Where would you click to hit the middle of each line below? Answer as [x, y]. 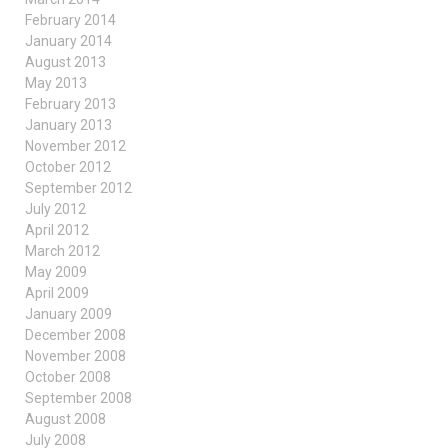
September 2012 [78, 188]
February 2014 [70, 20]
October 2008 [68, 377]
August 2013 [65, 62]
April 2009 [57, 293]
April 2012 [57, 230]
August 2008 [65, 419]
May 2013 [56, 83]
